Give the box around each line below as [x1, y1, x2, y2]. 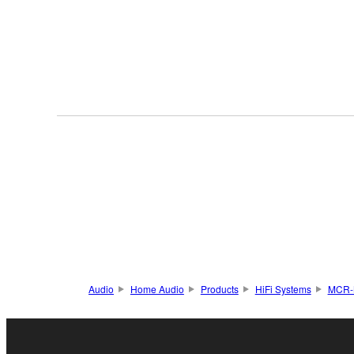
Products [200, 281, 239, 296]
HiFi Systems [254, 281, 311, 296]
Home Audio [130, 281, 184, 296]
